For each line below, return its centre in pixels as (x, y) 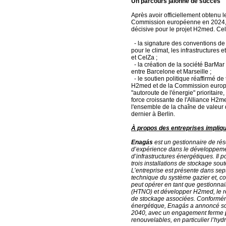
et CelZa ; (144, 58)
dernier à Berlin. (153, 114)
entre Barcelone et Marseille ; (171, 72)
